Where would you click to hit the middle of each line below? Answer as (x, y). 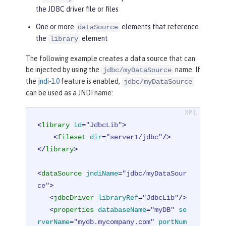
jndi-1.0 (49, 81)
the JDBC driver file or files (77, 9)
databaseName (122, 210)
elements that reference (159, 27)
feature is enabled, (91, 81)
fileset (72, 137)
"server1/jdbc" (134, 137)
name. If (187, 70)
